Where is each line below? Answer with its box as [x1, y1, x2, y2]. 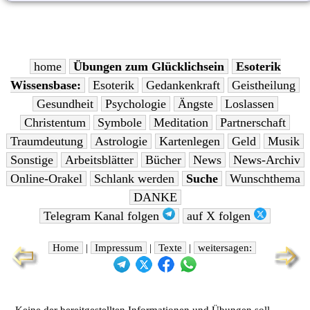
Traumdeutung [10, 134, 83, 149]
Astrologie [95, 134, 147, 149]
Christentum [24, 116, 86, 130]
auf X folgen [187, 209, 254, 224]
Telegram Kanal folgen [44, 209, 163, 224]
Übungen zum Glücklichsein [73, 60, 224, 74]
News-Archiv [232, 153, 300, 167]
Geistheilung [232, 78, 295, 93]
